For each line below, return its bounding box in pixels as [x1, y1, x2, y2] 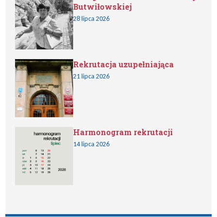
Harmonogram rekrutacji [73, 127, 173, 137]
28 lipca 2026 [73, 15, 110, 23]
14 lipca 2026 [73, 140, 110, 148]
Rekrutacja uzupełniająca [73, 59, 174, 69]
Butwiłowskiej [73, 1, 132, 12]
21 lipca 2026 [73, 72, 110, 80]
